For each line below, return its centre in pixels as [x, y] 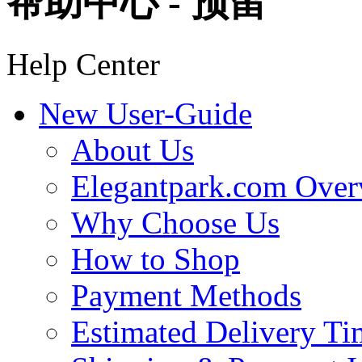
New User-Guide [145, 113]
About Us [133, 149]
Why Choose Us [175, 222]
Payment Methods [186, 295]
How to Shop [156, 259]
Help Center [83, 64]
